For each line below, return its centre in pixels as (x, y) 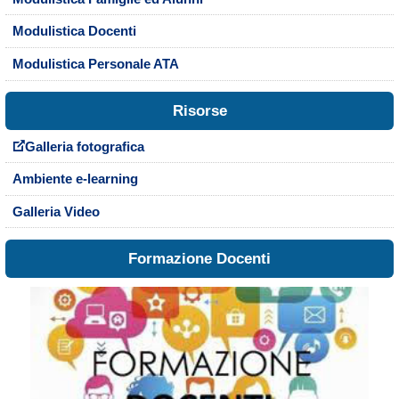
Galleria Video (56, 212)
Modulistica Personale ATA (95, 65)
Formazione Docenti (199, 259)
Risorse (199, 111)
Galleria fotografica (84, 147)
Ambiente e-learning (75, 179)
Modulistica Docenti (74, 32)
